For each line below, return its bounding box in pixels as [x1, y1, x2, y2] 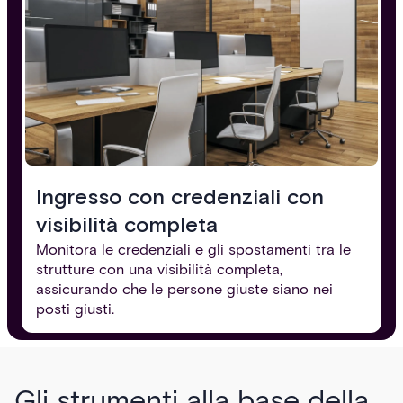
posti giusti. [36, 299, 114, 318]
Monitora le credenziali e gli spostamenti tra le [36, 239, 351, 258]
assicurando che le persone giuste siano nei [36, 279, 333, 298]
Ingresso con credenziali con [36, 183, 324, 211]
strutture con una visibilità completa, [36, 259, 282, 278]
